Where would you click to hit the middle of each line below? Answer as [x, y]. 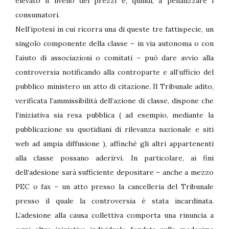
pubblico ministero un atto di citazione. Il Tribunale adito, [114, 86]
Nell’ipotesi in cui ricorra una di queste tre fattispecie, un [114, 29]
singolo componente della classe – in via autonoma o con [114, 43]
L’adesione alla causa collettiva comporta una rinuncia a [114, 215]
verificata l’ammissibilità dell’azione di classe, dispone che [114, 100]
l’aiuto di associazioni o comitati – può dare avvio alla [114, 58]
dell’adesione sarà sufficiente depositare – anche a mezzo [114, 172]
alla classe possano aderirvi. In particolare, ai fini [114, 158]
